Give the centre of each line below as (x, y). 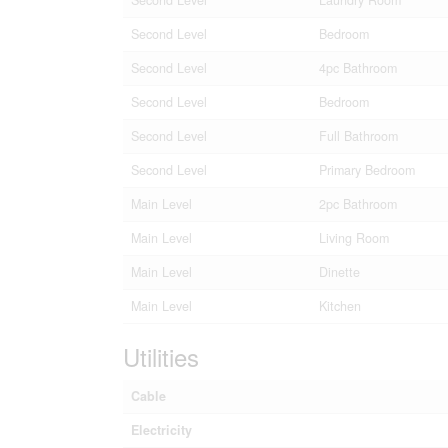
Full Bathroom (358, 135)
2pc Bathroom (357, 203)
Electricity (161, 429)
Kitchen (339, 305)
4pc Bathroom (357, 67)
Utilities (160, 356)
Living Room (353, 237)
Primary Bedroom (366, 169)
